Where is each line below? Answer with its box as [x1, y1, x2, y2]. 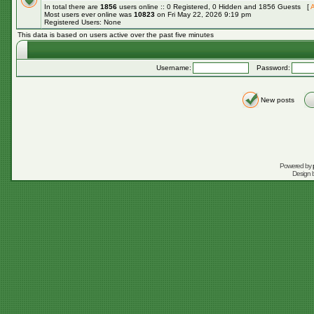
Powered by [279, 162, 313, 170]
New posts [260, 96, 294, 104]
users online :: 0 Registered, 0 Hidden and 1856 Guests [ [117, 3, 310, 11]
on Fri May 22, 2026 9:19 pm [155, 11, 251, 18]
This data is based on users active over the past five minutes [18, 31, 214, 39]
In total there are [44, 3, 100, 11]
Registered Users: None [44, 18, 121, 26]
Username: [156, 64, 191, 71]
